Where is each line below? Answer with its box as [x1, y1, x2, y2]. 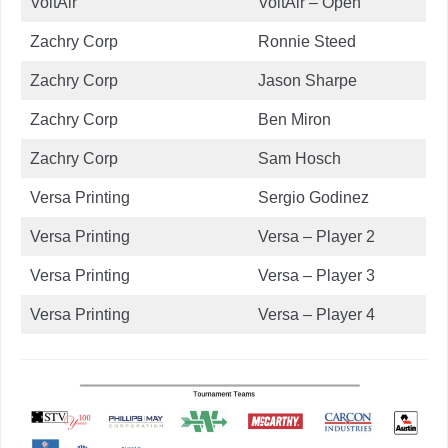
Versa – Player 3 [258, 266, 375, 284]
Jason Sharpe [258, 71, 357, 89]
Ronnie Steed [258, 32, 356, 50]
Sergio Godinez [258, 188, 369, 206]
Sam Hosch [258, 149, 341, 167]
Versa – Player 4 [258, 305, 375, 323]
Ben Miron [258, 110, 331, 128]
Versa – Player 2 [258, 227, 375, 245]
